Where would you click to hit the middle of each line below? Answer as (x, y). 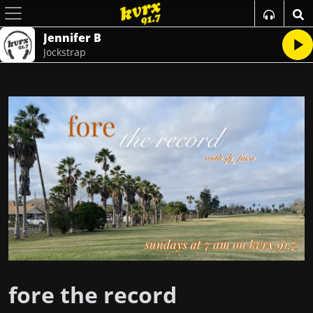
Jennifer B (72, 38)
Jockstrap (65, 52)
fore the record (93, 295)
